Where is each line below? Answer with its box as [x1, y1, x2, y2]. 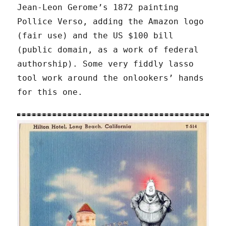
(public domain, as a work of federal [17, 44, 199, 54]
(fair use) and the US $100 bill [17, 30, 174, 40]
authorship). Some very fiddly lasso [17, 59, 194, 69]
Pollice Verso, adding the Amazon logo [17, 16, 204, 26]
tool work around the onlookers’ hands [17, 73, 204, 83]
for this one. [17, 87, 83, 97]
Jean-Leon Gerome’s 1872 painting [17, 2, 179, 12]
